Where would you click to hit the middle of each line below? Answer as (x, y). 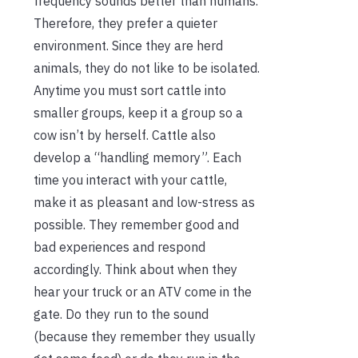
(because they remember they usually (145, 337)
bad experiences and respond (119, 247)
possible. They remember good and (136, 225)
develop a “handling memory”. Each (137, 158)
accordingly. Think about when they (135, 270)
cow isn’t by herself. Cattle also (125, 135)
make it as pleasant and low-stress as (144, 203)
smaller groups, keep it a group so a (138, 113)
